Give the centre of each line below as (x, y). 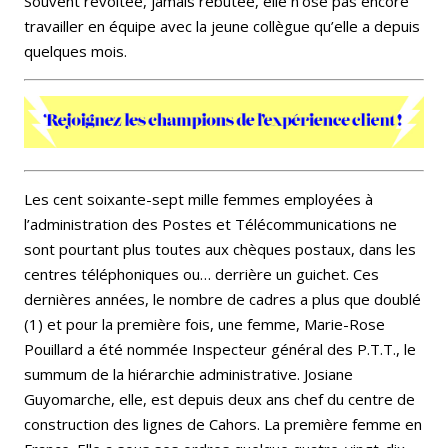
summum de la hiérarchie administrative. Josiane (188, 374)
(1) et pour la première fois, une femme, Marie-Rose (204, 324)
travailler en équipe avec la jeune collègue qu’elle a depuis (222, 26)
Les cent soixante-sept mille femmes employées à (198, 199)
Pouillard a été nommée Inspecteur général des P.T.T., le (220, 349)
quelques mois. (75, 51)
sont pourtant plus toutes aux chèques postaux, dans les (220, 249)
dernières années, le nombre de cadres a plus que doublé (222, 299)
